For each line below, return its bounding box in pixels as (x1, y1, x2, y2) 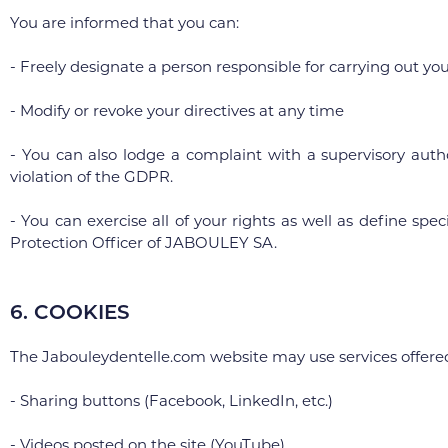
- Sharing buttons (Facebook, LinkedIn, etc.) (10, 391, 333, 410)
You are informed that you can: (10, 13, 239, 32)
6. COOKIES (10, 300, 130, 324)
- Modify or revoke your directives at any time (10, 101, 344, 120)
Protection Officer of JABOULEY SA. (10, 233, 277, 252)
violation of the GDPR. (10, 167, 173, 186)
